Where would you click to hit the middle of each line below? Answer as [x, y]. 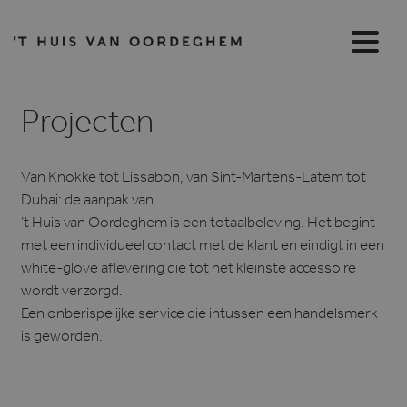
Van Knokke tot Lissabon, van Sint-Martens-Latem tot [193, 180]
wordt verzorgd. [71, 293]
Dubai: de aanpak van [87, 203]
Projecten [87, 127]
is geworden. [61, 339]
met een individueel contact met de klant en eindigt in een [202, 248]
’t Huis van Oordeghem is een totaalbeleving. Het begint [198, 225]
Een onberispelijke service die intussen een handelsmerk [199, 316]
